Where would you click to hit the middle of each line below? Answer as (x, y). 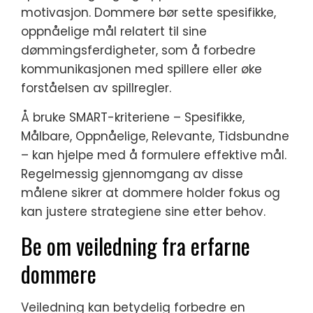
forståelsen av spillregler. (96, 88)
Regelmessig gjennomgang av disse (132, 174)
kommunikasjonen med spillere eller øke (141, 69)
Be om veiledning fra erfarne (136, 245)
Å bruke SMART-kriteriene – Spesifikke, (133, 117)
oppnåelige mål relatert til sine (114, 31)
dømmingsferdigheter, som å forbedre (138, 50)
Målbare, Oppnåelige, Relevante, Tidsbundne (155, 136)
